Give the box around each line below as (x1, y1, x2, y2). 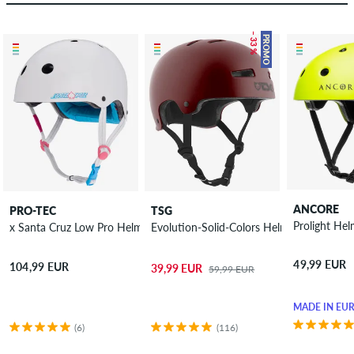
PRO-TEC (9, 204, 56, 218)
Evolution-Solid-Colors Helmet (151, 220, 299, 235)
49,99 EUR (293, 258, 347, 272)
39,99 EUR (151, 261, 203, 275)
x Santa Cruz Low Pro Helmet (73, 220, 153, 235)
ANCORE (293, 202, 340, 217)
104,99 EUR (9, 259, 70, 273)
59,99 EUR (209, 262, 255, 275)
